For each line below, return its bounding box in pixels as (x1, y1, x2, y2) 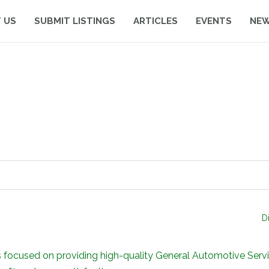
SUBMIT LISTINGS (34, 16, 115, 26)
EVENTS (196, 16, 232, 26)
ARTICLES (133, 16, 178, 26)
